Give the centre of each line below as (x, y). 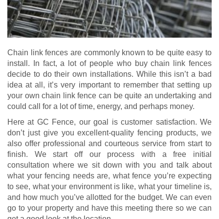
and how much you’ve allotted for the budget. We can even (109, 197)
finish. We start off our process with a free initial (109, 154)
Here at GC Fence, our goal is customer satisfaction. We (109, 122)
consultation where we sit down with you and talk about (109, 165)
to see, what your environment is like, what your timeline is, (109, 186)
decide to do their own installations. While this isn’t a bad (109, 74)
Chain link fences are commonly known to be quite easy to (109, 52)
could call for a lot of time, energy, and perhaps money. (101, 106)
